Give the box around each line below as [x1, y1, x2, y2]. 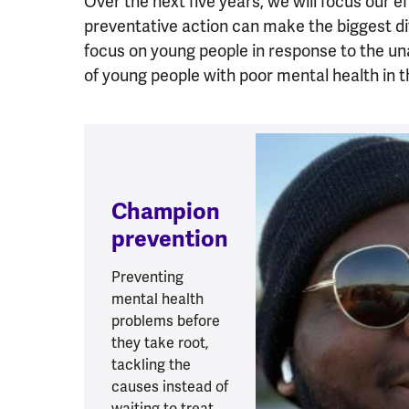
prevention [111, 225, 228, 254]
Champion [111, 197, 220, 226]
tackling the [111, 355, 191, 375]
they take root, [111, 333, 208, 353]
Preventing [111, 267, 184, 288]
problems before [111, 311, 220, 331]
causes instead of [111, 377, 228, 397]
